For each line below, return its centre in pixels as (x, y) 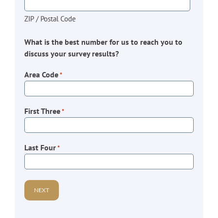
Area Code (41, 74)
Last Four (40, 147)
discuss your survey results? (71, 53)
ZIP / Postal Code (50, 18)
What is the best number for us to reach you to (103, 42)
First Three (42, 111)
